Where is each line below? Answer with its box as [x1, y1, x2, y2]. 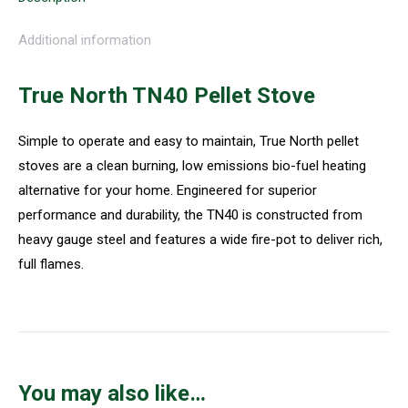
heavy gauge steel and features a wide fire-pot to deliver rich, [18, 231, 382, 249]
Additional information [18, 32, 151, 49]
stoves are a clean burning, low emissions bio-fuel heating [18, 158, 366, 175]
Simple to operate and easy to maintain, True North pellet [18, 133, 359, 150]
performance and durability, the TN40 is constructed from [18, 207, 362, 224]
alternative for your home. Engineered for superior [18, 182, 317, 199]
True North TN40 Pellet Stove [18, 83, 315, 109]
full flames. [18, 256, 84, 273]
